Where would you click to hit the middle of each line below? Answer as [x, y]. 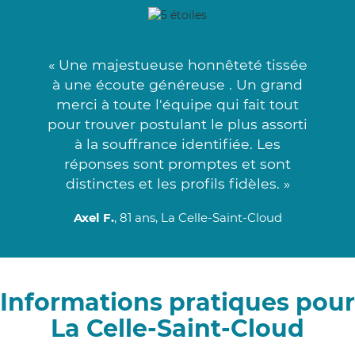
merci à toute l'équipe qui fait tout [177, 104]
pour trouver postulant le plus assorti [177, 124]
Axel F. [94, 217]
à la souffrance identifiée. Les [177, 143]
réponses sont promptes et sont [177, 163]
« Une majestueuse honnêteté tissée [177, 64]
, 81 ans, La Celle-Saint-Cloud [198, 217]
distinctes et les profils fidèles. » [177, 183]
